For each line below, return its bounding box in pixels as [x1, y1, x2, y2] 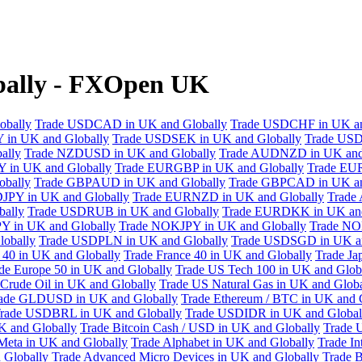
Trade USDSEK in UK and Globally [112, 131, 301, 145]
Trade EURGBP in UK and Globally [115, 160, 304, 175]
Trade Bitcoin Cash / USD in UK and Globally [80, 320, 320, 335]
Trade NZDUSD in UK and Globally [24, 145, 216, 160]
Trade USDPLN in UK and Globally [39, 233, 228, 247]
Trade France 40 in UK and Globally [124, 247, 312, 262]
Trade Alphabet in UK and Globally [131, 335, 314, 349]
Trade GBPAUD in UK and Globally [34, 175, 225, 189]
